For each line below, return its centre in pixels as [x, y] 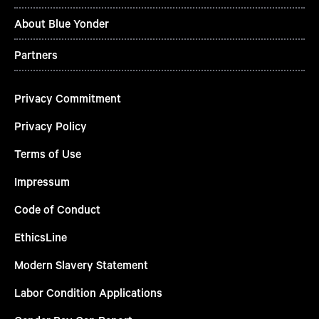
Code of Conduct [57, 209]
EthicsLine [41, 237]
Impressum [42, 182]
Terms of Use [48, 154]
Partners [36, 55]
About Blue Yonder [62, 23]
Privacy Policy [51, 126]
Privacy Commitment [68, 98]
